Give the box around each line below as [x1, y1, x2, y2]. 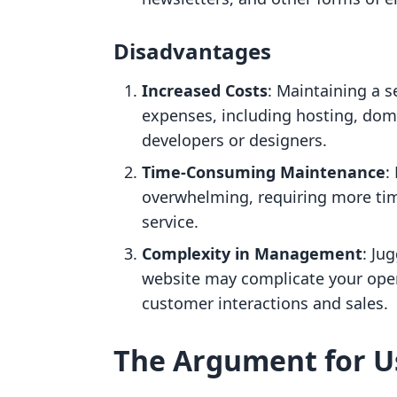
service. [142, 211, 198, 232]
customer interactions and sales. [142, 292, 388, 314]
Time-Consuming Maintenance [142, 161, 385, 183]
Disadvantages [113, 36, 271, 66]
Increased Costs [142, 80, 268, 101]
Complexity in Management [142, 243, 362, 264]
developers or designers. [142, 129, 327, 151]
